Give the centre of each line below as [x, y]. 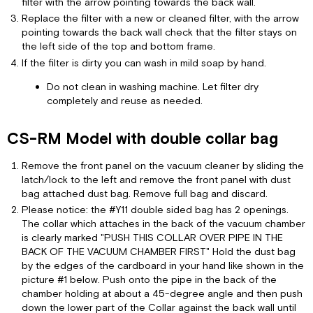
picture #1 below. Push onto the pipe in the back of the [149, 280]
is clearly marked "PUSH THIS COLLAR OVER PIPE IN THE [152, 238]
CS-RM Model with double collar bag [143, 140]
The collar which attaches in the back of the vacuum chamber [163, 224]
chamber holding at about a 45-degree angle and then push [162, 294]
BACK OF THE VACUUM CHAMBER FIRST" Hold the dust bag [158, 252]
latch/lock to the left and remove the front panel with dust [156, 180]
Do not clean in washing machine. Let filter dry [152, 87]
